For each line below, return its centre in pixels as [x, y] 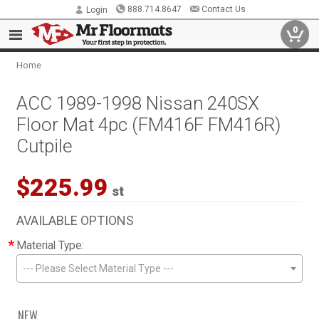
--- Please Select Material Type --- [99, 268]
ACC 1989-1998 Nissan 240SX [138, 103]
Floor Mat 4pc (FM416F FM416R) [149, 125]
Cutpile [45, 146]
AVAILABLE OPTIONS [75, 220]
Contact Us [223, 9]
